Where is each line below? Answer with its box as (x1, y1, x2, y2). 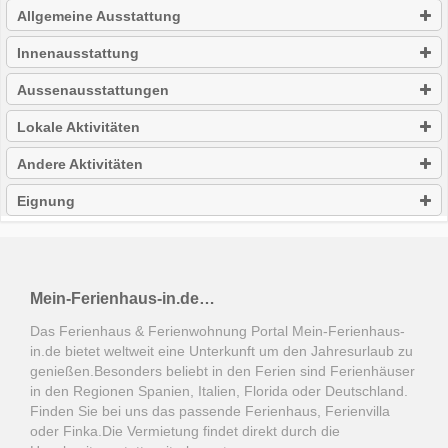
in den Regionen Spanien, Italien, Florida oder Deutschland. (30, 383, 408, 400)
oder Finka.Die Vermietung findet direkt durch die (30, 423, 340, 440)
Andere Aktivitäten (17, 156, 143, 173)
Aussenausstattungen (17, 82, 169, 99)
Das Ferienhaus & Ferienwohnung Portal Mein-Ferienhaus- (30, 323, 405, 340)
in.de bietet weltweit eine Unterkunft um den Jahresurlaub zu (30, 343, 413, 360)
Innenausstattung (17, 45, 139, 62)
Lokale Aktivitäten (17, 119, 140, 136)
